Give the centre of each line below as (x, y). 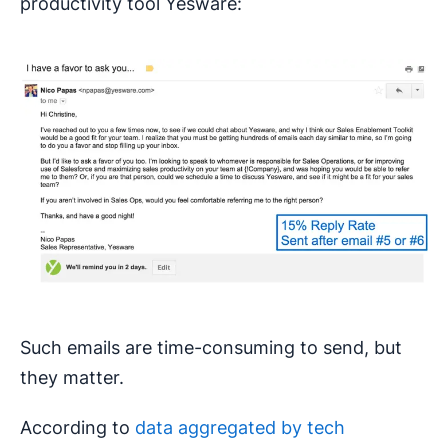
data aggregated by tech (240, 428)
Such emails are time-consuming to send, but (211, 348)
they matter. (72, 378)
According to (77, 428)
